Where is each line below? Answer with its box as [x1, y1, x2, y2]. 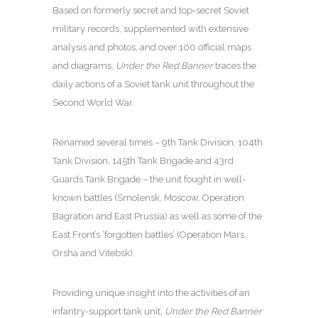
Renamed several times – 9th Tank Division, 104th [53, 137, 263, 148]
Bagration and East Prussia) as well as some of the [53, 211, 262, 221]
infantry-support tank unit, [53, 306, 165, 317]
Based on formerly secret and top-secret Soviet [53, 5, 249, 16]
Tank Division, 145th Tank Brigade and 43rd [53, 155, 234, 166]
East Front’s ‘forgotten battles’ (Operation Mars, [53, 229, 246, 240]
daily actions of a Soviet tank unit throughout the [53, 79, 254, 89]
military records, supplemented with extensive [53, 23, 248, 34]
